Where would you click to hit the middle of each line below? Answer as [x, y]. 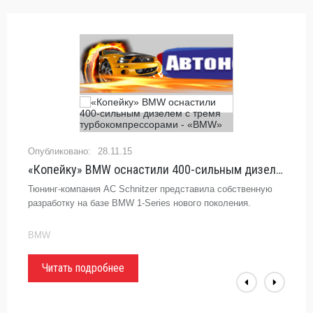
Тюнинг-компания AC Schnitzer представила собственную [150, 189]
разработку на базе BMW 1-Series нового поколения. [139, 203]
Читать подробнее [83, 268]
